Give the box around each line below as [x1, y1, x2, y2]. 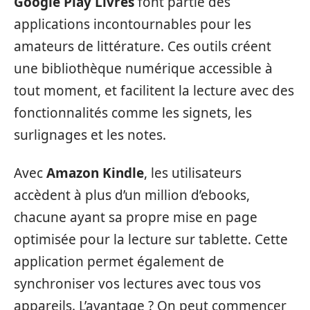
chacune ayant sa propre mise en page [14, 208, 257, 226]
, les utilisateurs [144, 163, 241, 182]
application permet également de [14, 252, 224, 271]
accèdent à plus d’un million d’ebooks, [14, 185, 250, 204]
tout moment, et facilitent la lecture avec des [14, 82, 294, 100]
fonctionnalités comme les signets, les [14, 104, 252, 122]
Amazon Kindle [46, 163, 144, 182]
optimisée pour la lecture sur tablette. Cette [14, 230, 288, 248]
